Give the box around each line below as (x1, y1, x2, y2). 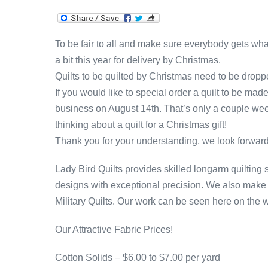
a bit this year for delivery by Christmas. (55, 54, 221, 65)
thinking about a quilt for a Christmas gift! (55, 119, 227, 130)
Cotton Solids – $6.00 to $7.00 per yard (55, 252, 220, 263)
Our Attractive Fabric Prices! (55, 224, 173, 234)
